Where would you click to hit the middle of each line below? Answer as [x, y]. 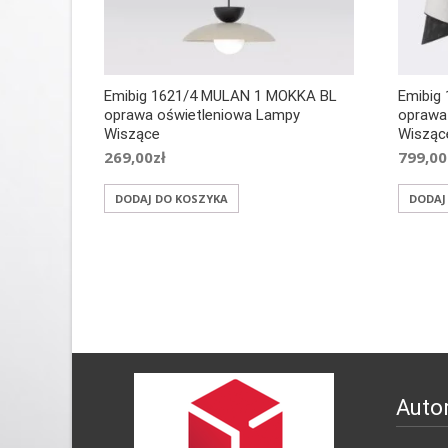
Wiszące [132, 134]
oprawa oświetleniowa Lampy [202, 115]
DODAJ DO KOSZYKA [171, 199]
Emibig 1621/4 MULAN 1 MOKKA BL [220, 96]
